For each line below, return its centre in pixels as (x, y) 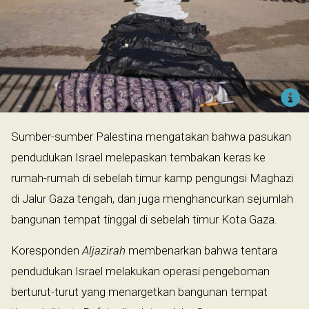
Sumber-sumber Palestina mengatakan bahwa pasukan (151, 136)
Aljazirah (104, 250)
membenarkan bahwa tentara (201, 250)
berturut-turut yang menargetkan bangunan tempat (139, 291)
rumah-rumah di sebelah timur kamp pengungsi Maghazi (152, 178)
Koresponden (47, 250)
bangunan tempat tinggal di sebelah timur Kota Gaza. (144, 219)
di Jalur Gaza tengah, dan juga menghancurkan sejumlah (152, 198)
